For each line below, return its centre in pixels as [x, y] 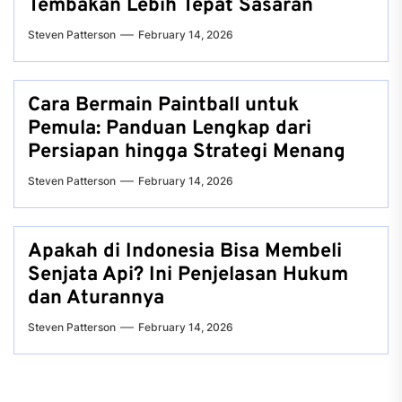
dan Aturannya [96, 299]
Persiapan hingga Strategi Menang [187, 153]
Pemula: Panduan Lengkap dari [170, 129]
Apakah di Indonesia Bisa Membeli [185, 252]
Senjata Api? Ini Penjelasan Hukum [188, 275]
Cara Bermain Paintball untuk [163, 106]
